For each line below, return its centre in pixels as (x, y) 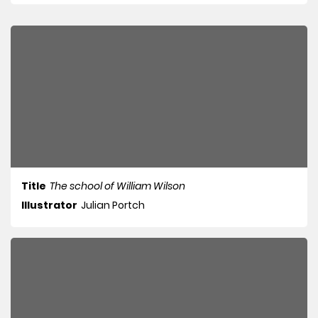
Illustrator (49, 205)
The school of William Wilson (117, 186)
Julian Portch (113, 205)
